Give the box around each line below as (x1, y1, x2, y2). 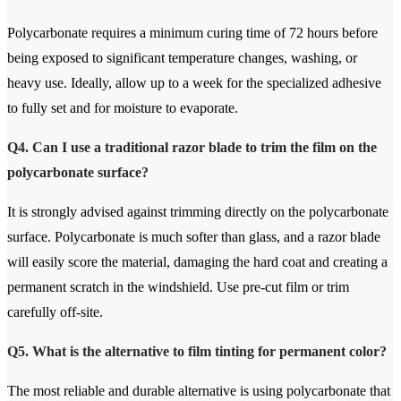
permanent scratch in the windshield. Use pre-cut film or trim (7, 279, 349, 295)
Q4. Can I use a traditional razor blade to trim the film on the (7, 140, 377, 156)
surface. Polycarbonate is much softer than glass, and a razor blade (7, 229, 380, 245)
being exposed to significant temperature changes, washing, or (7, 50, 357, 66)
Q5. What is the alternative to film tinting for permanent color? (7, 344, 387, 360)
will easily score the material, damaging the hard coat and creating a (7, 254, 388, 270)
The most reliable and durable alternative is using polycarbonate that (7, 383, 390, 399)
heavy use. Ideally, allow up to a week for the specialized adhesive (7, 75, 381, 91)
